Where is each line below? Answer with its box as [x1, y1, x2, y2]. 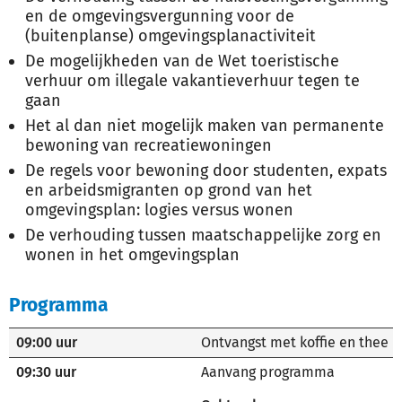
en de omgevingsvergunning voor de [25, 6, 294, 26]
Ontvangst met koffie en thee [201, 334, 389, 351]
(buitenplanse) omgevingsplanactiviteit [25, 26, 316, 46]
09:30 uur [16, 363, 76, 380]
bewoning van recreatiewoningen [25, 135, 272, 155]
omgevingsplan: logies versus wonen [25, 200, 293, 220]
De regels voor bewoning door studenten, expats [25, 161, 387, 180]
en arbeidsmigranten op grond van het [25, 180, 312, 200]
